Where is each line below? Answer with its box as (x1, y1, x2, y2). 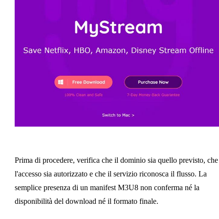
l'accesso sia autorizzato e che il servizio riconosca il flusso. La (14, 170, 207, 178)
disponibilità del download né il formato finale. (14, 197, 158, 206)
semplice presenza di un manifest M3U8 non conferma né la (14, 183, 199, 192)
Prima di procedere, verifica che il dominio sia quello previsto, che (14, 156, 218, 165)
